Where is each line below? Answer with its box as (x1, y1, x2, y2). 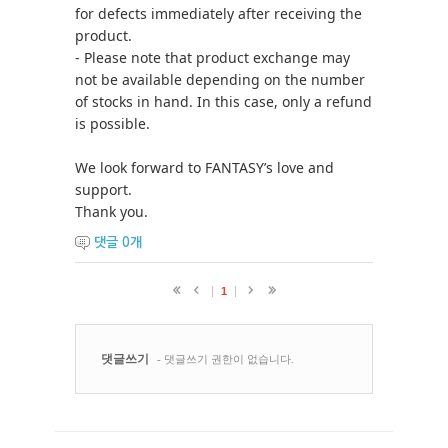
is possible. (75, 114, 150, 133)
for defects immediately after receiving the (75, 4, 362, 23)
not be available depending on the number (75, 70, 365, 89)
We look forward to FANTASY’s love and (75, 158, 334, 177)
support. (75, 180, 132, 199)
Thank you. (75, 202, 148, 221)
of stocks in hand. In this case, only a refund (75, 92, 372, 111)
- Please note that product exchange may (75, 48, 350, 67)
